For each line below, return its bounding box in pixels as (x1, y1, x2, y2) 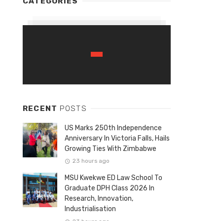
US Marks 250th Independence (65, 123, 162, 132)
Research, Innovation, (65, 194, 133, 203)
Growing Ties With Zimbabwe (65, 144, 156, 153)
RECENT (23, 104, 60, 113)
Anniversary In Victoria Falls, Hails (65, 134, 170, 143)
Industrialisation (65, 205, 116, 214)
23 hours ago (72, 157, 110, 165)
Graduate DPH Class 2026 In (65, 184, 154, 193)
